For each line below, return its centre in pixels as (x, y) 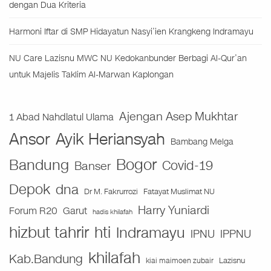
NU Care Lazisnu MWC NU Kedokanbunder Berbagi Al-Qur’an (128, 59)
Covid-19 (188, 166)
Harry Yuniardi (174, 211)
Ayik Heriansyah (110, 140)
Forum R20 (33, 211)
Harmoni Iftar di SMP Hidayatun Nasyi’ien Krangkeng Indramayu (131, 32)
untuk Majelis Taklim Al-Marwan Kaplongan (91, 75)
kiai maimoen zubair (180, 261)
